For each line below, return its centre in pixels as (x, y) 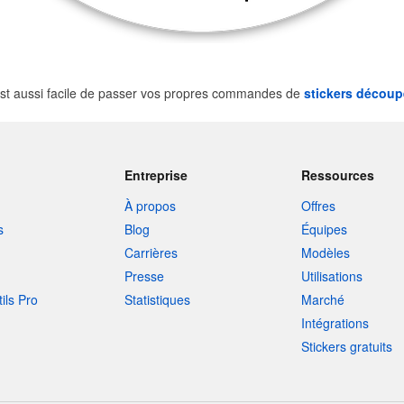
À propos (150, 206)
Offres (319, 206)
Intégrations (335, 323)
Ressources (338, 175)
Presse (144, 276)
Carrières (151, 252)
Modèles (326, 252)
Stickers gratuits (347, 346)
